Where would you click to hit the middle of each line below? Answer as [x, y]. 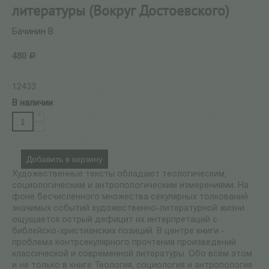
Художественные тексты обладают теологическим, [119, 175]
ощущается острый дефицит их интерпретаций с [115, 220]
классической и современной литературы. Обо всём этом [132, 255]
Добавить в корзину [65, 159]
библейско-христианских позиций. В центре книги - [118, 232]
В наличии [32, 104]
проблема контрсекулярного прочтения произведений [124, 243]
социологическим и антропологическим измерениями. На [130, 186]
